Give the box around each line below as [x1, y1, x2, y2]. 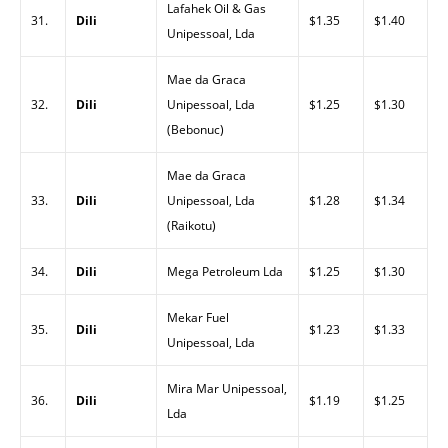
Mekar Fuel [167, 309, 229, 326]
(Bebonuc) [167, 121, 224, 138]
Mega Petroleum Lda [167, 263, 283, 280]
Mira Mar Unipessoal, [167, 380, 287, 397]
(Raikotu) [167, 217, 216, 234]
